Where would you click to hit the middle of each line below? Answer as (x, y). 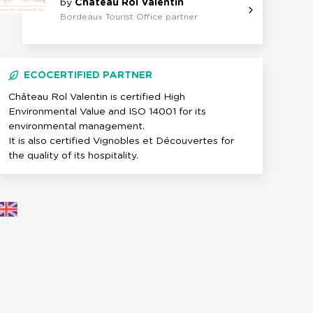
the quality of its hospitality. (73, 156)
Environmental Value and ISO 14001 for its (107, 112)
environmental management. (77, 126)
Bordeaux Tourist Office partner (129, 17)
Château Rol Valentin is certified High (97, 97)
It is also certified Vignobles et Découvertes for (121, 141)
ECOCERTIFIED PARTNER (88, 75)
